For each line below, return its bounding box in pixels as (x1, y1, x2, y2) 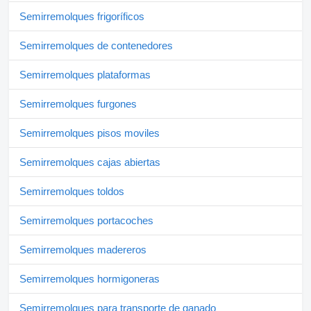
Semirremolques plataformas (19, 69, 151, 81)
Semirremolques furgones (19, 98, 137, 110)
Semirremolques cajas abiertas (19, 156, 160, 169)
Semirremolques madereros (19, 244, 146, 256)
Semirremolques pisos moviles (19, 127, 160, 140)
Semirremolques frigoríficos (19, 10, 144, 23)
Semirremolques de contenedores (19, 40, 173, 52)
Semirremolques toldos (19, 185, 124, 198)
